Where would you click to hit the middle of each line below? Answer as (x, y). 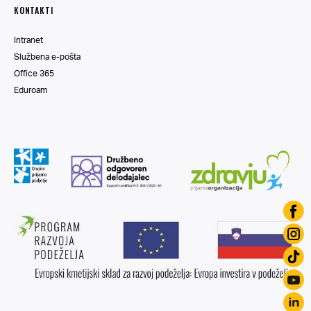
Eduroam (31, 90)
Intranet (28, 40)
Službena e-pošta (47, 56)
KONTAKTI (34, 10)
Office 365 (34, 73)
